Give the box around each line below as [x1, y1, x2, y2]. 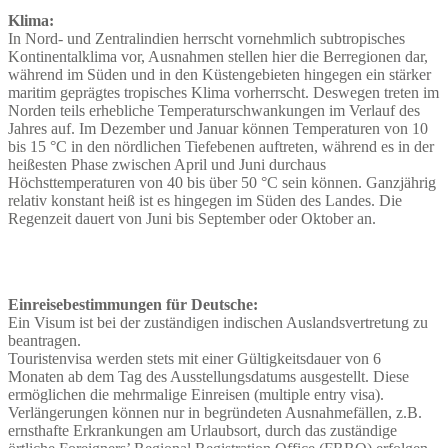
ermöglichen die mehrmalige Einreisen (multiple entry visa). [8, 385, 384, 403]
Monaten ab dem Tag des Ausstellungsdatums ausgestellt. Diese [8, 367, 409, 385]
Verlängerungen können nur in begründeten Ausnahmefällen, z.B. [8, 403, 422, 421]
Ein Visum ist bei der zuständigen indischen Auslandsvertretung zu [8, 313, 428, 331]
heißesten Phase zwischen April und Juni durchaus [8, 155, 326, 173]
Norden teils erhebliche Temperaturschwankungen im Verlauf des [8, 101, 420, 119]
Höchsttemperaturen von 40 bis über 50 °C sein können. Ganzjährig [8, 173, 436, 191]
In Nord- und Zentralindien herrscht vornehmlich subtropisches [8, 29, 405, 47]
